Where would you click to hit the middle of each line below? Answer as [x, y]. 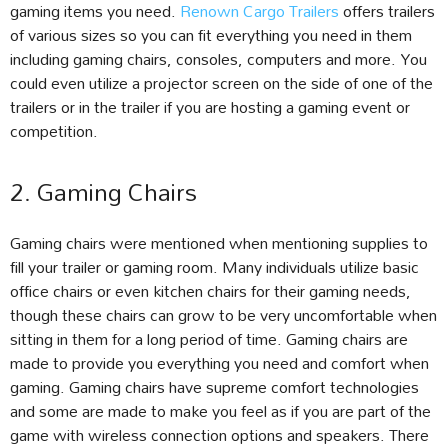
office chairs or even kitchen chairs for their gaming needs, [210, 291]
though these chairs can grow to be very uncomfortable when [223, 315]
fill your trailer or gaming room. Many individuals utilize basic [214, 267]
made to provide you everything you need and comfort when [219, 363]
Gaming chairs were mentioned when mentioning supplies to [219, 243]
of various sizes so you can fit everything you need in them [211, 35]
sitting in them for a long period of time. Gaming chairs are [209, 339]
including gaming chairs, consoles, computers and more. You [218, 59]
